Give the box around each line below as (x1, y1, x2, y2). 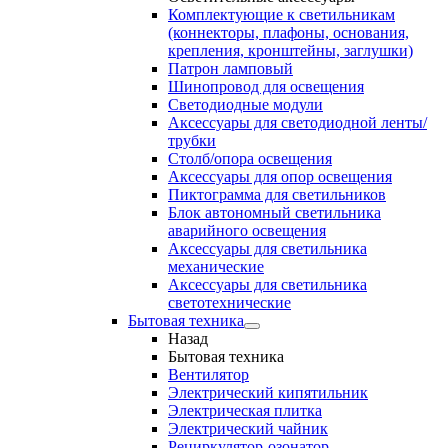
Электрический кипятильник (168, 384, 368, 401)
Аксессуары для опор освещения (168, 168, 392, 185)
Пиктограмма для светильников (168, 186, 386, 203)
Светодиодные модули (168, 96, 323, 113)
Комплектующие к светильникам (168, 6, 395, 23)
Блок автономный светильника (168, 204, 381, 221)
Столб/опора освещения (168, 150, 332, 167)
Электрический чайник (168, 420, 328, 437)
